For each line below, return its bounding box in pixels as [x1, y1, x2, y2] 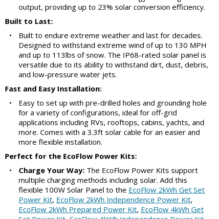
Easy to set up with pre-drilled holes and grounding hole [19, 98, 207, 108]
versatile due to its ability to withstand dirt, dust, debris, [19, 60, 208, 70]
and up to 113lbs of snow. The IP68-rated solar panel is [19, 50, 206, 60]
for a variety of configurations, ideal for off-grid [19, 108, 177, 118]
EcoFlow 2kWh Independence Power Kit [56, 195, 191, 205]
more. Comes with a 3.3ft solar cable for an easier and [19, 127, 200, 137]
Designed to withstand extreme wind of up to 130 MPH [19, 40, 207, 50]
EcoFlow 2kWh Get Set [129, 185, 205, 195]
